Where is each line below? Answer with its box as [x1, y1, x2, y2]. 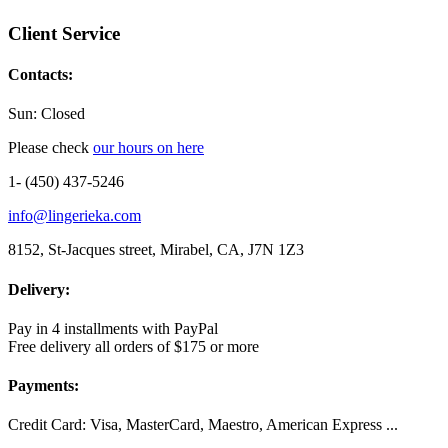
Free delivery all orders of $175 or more [8, 337, 259, 355]
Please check [8, 139, 93, 157]
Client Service [8, 22, 120, 44]
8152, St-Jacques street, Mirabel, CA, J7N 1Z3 [8, 241, 304, 259]
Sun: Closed [8, 105, 85, 123]
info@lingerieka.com [8, 207, 141, 225]
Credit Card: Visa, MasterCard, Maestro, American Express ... [8, 416, 398, 434]
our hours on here [93, 139, 204, 157]
